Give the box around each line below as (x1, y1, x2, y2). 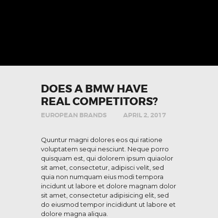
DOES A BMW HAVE (41, 82, 148, 96)
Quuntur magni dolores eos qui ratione (41, 136, 163, 144)
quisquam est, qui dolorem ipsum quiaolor (41, 154, 173, 163)
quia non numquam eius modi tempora (41, 173, 163, 181)
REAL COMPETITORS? (41, 95, 158, 109)
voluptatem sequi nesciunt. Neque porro (41, 145, 169, 153)
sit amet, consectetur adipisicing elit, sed (41, 191, 169, 200)
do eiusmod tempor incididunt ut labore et (41, 200, 176, 209)
